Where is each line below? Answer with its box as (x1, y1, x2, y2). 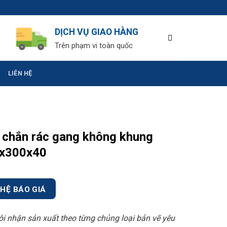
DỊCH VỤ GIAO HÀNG (55, 26, 139, 37)
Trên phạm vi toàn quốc (55, 41, 133, 50)
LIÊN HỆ (8, 69, 32, 77)
